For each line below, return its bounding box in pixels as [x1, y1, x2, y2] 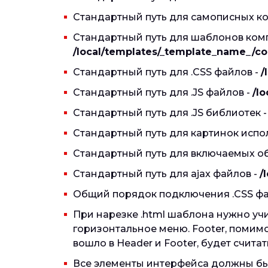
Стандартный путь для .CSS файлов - [73, 66, 261, 78]
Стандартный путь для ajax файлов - [73, 168, 260, 179]
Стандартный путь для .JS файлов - [73, 87, 252, 98]
